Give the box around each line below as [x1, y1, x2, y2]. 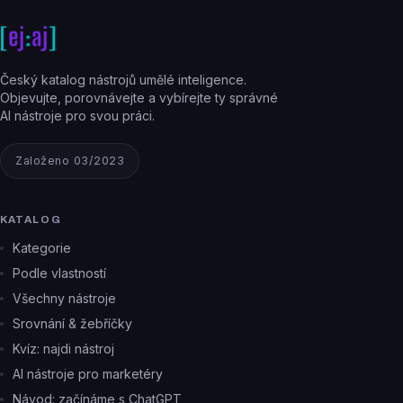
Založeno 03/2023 [15, 154, 124, 167]
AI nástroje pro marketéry [13, 366, 163, 381]
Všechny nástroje [13, 291, 116, 306]
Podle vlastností [13, 265, 106, 281]
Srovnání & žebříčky [13, 316, 132, 331]
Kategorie [13, 240, 71, 255]
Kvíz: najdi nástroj [13, 341, 114, 356]
